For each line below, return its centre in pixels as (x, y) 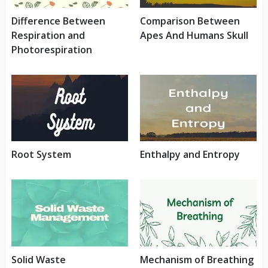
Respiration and (48, 36)
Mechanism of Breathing (197, 259)
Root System (41, 155)
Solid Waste (38, 259)
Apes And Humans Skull (194, 36)
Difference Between (58, 21)
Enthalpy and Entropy (190, 155)
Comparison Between (190, 21)
